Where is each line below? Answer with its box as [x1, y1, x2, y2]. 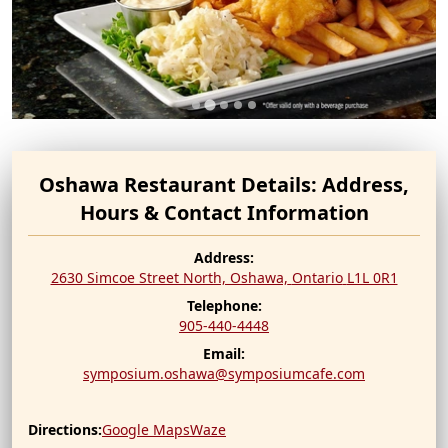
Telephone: [186, 295, 262, 315]
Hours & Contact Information [79, 198, 369, 226]
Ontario [291, 267, 343, 287]
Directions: [28, 419, 102, 439]
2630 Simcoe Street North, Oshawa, [50, 267, 288, 287]
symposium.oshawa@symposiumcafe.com [83, 363, 365, 383]
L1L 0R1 [346, 267, 398, 287]
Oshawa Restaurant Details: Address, [39, 170, 409, 198]
